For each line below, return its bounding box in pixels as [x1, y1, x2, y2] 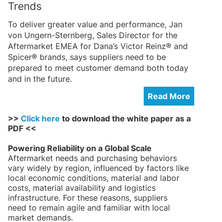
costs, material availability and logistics [8, 182, 156, 193]
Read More [148, 91, 190, 101]
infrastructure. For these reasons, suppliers [8, 192, 167, 203]
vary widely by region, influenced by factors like [8, 163, 189, 173]
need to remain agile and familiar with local [8, 202, 170, 213]
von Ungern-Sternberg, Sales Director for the [8, 30, 177, 40]
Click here [21, 113, 60, 123]
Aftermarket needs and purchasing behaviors [8, 153, 177, 163]
